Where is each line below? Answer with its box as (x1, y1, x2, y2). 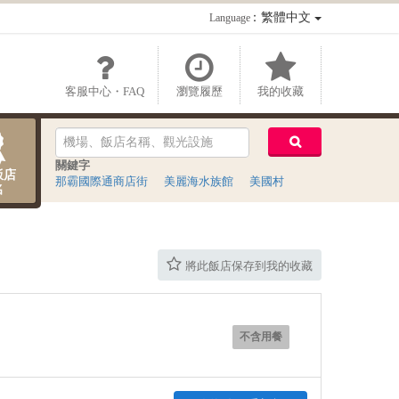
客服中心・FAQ (64, 84, 144, 98)
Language (209, 11, 250, 24)
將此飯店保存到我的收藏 (185, 259, 313, 273)
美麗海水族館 (163, 174, 233, 188)
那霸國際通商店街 (54, 174, 148, 188)
